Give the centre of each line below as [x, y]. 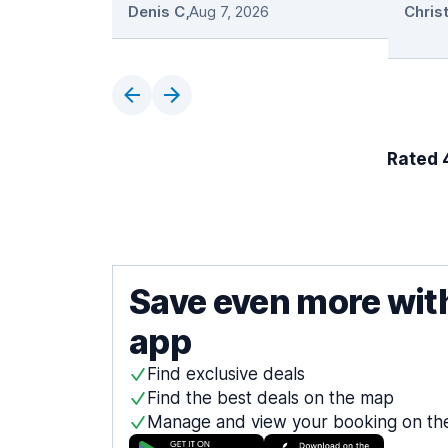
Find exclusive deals [226, 374]
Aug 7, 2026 [229, 12]
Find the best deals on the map [270, 398]
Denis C [156, 12]
